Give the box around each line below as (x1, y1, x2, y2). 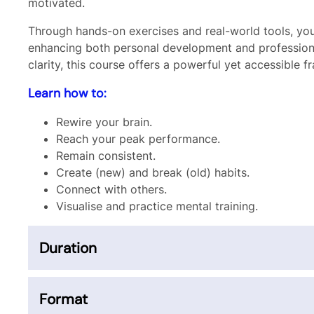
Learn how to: (28, 85, 110, 101)
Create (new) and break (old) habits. (56, 165, 253, 179)
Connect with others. (56, 182, 170, 196)
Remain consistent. (56, 149, 159, 163)
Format (39, 289, 88, 308)
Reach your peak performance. (56, 132, 224, 146)
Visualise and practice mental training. (56, 199, 265, 213)
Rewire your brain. (56, 115, 159, 129)
